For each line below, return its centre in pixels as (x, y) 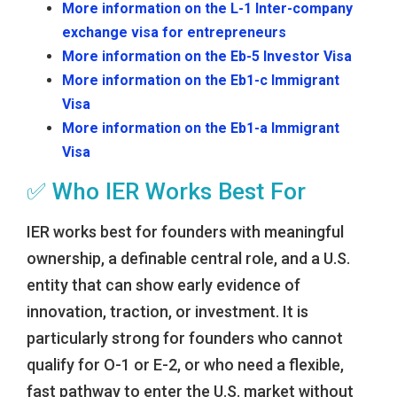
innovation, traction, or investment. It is (167, 312)
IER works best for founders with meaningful (185, 232)
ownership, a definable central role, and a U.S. (188, 259)
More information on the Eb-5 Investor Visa (207, 57)
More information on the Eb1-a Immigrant (201, 128)
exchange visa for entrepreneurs (174, 33)
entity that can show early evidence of (163, 285)
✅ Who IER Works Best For (166, 192)
